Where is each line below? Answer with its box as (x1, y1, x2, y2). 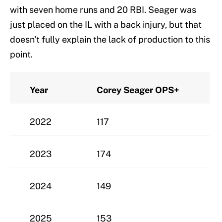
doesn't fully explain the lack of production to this (10, 34, 210, 45)
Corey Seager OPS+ (97, 84, 179, 95)
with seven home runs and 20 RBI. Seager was (10, 4, 196, 15)
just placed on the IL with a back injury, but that (10, 19, 202, 30)
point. (10, 49, 33, 59)
